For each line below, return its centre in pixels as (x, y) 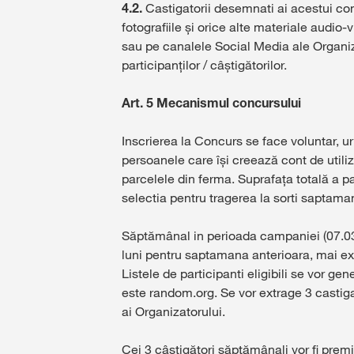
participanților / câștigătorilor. (204, 65)
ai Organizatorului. (173, 311)
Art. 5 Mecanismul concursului (211, 103)
